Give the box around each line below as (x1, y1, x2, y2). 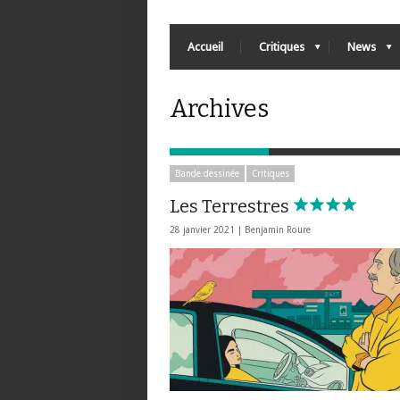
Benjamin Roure (245, 225, 311, 235)
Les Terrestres (170, 196, 293, 217)
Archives (170, 95, 269, 123)
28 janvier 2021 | (170, 225, 245, 235)
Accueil (187, 40, 223, 54)
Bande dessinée (175, 169, 239, 179)
